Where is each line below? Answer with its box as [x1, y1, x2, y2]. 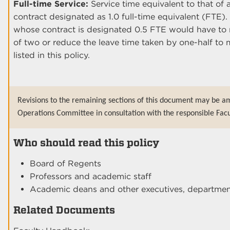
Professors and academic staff [30, 171, 151, 181]
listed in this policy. [13, 50, 90, 60]
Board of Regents [30, 158, 101, 168]
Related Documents [13, 203, 115, 216]
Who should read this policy [13, 136, 159, 149]
